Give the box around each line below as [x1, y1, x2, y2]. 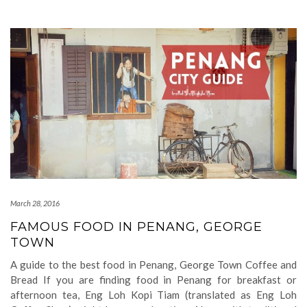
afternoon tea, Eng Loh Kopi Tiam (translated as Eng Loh [10, 288, 297, 301]
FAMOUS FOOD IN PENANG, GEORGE [10, 219, 262, 234]
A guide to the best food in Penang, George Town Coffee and [10, 258, 297, 271]
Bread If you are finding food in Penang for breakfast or [10, 273, 297, 286]
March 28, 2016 [10, 199, 60, 208]
